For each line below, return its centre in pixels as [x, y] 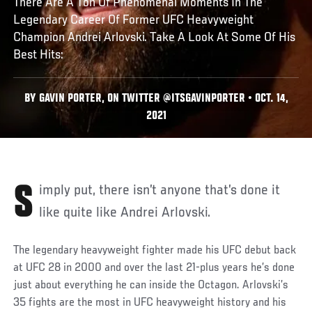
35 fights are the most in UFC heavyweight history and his [150, 303]
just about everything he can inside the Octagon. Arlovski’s [151, 285]
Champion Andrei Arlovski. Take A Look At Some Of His [155, 37]
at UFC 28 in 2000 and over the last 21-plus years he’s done [154, 268]
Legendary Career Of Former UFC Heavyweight [134, 20]
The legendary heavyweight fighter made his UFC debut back [155, 250]
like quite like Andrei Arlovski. [125, 213]
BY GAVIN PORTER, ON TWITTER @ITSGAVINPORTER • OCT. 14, [156, 99]
